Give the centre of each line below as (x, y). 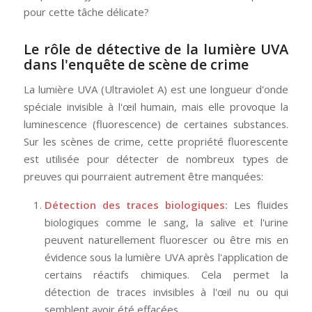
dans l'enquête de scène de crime (136, 64)
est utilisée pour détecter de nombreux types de (156, 159)
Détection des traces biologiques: (136, 204)
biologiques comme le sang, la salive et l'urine (166, 222)
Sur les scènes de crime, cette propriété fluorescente (156, 142)
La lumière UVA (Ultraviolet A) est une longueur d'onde (156, 89)
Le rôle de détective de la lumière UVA (156, 49)
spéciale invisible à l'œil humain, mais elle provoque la (156, 107)
